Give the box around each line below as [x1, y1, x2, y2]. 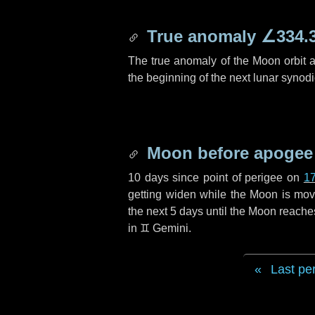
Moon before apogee [142, 143, 313, 162]
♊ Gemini [140, 222, 188, 234]
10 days [128, 172, 169, 184]
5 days [170, 205, 203, 217]
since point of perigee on [168, 172, 304, 184]
